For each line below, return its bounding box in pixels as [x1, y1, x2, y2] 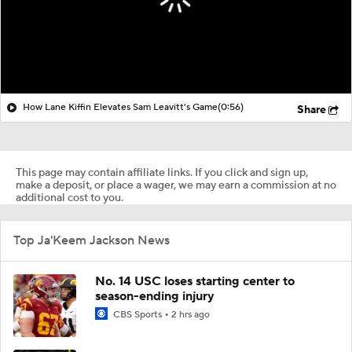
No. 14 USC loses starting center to [95, 273, 295, 289]
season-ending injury [95, 288, 214, 304]
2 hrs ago [171, 308, 210, 321]
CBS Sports [111, 308, 164, 321]
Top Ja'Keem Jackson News [13, 232, 170, 248]
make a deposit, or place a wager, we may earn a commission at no [16, 178, 336, 192]
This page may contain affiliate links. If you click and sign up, [16, 165, 308, 180]
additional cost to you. [16, 190, 123, 205]
